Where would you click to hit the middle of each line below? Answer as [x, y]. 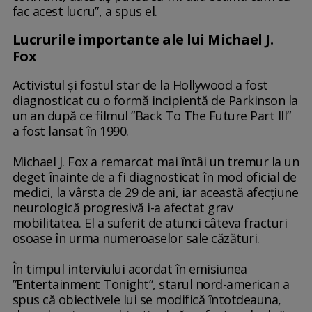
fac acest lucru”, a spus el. [85, 11]
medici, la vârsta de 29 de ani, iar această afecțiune [155, 193]
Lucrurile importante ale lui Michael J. [143, 40]
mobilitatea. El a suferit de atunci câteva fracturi [150, 223]
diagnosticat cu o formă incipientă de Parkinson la [155, 101]
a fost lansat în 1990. [70, 131]
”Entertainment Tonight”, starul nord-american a [151, 284]
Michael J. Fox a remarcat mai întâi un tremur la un [156, 162]
